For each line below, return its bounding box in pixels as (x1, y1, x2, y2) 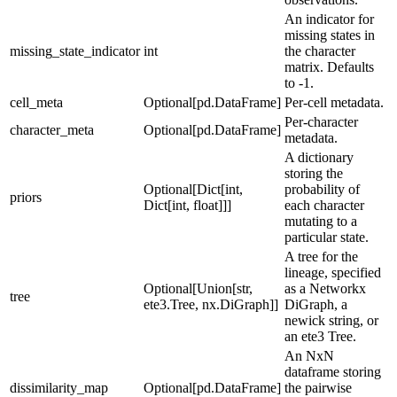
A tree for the (284, 248, 358, 264)
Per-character (284, 113, 358, 129)
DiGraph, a (284, 296, 347, 312)
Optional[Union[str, (144, 280, 253, 296)
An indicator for (284, 11, 374, 27)
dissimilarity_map (10, 379, 108, 395)
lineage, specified (284, 264, 381, 280)
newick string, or (284, 312, 378, 328)
